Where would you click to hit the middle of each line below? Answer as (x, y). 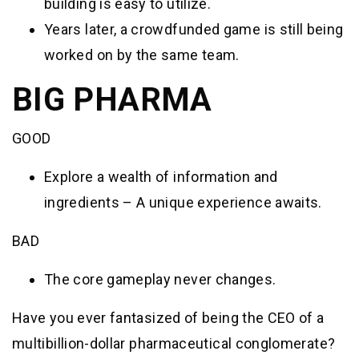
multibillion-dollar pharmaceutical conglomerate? (174, 343)
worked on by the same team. (142, 54)
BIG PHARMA (112, 99)
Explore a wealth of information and (161, 176)
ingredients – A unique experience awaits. (183, 202)
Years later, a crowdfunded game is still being (194, 29)
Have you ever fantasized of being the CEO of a (168, 317)
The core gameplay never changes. (160, 279)
